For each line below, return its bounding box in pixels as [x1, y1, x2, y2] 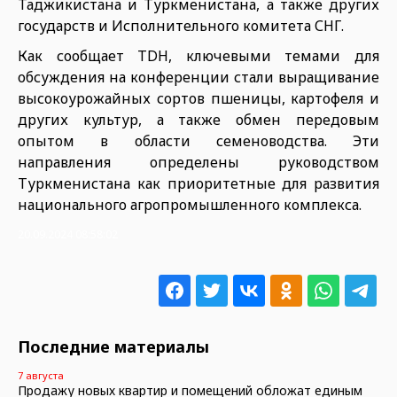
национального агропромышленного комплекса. [18, 195, 362, 214]
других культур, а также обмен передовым [18, 110, 379, 129]
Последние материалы [18, 336, 209, 357]
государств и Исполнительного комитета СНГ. [18, 16, 344, 35]
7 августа [18, 369, 64, 382]
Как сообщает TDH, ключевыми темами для [18, 46, 379, 66]
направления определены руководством [18, 152, 379, 172]
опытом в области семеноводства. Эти [18, 131, 379, 151]
